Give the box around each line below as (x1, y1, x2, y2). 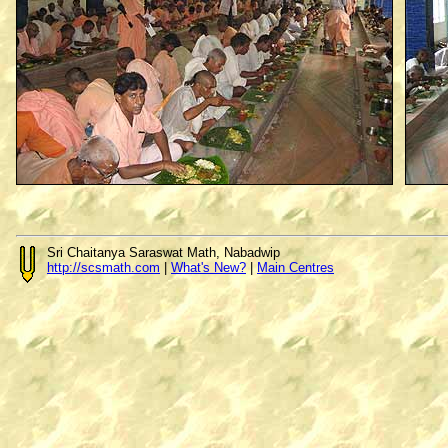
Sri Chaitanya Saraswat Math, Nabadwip (47, 245, 280, 260)
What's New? (171, 260, 246, 275)
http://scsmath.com (47, 260, 160, 275)
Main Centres (257, 260, 334, 275)
